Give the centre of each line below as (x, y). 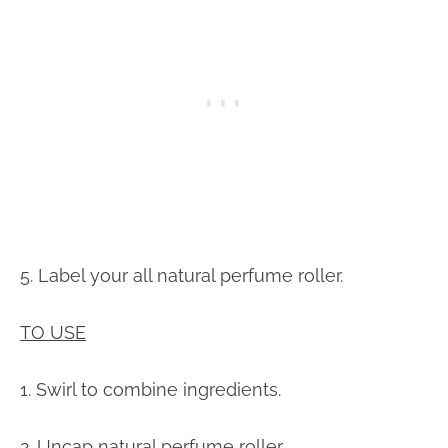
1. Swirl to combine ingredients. (150, 390)
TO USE (53, 333)
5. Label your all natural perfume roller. (181, 276)
